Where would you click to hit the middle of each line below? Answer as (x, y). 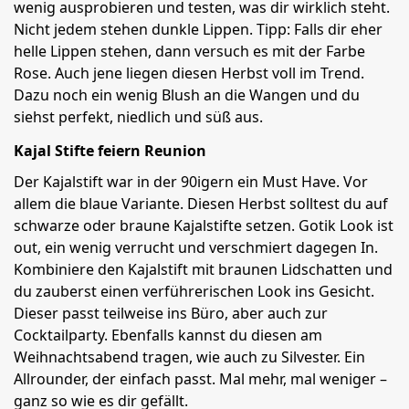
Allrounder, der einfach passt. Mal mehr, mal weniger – (200, 379)
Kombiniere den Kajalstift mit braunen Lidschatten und (203, 269)
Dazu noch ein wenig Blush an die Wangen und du (187, 95)
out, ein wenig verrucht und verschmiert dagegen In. (196, 247)
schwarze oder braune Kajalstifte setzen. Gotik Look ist (204, 225)
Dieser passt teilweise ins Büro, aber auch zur (171, 313)
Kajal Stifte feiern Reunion (110, 151)
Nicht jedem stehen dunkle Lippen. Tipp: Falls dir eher (198, 29)
